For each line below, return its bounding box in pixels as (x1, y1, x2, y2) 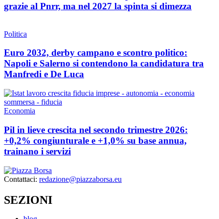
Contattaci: (4, 175, 39, 183)
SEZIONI (4, 193, 52, 206)
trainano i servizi (4, 146, 71, 156)
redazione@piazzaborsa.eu (39, 175, 122, 183)
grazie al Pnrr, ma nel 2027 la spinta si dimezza (4, 1, 192, 12)
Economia (4, 107, 35, 115)
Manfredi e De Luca (4, 69, 84, 80)
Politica (4, 29, 27, 38)
